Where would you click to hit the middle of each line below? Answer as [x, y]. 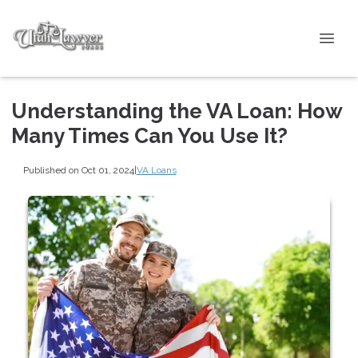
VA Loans [156, 170]
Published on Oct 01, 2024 [78, 170]
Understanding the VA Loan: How [177, 111]
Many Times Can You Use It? [149, 136]
